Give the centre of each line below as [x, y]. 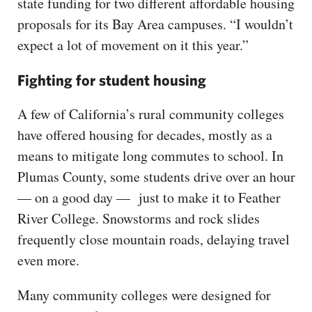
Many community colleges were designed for [144, 295]
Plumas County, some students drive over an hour [156, 176]
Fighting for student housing [112, 79]
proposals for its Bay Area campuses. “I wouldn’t [155, 24]
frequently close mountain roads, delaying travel [154, 239]
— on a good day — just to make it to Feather [149, 197]
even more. [51, 260]
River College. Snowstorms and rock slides [139, 218]
